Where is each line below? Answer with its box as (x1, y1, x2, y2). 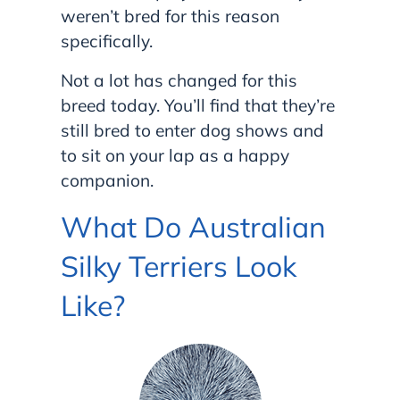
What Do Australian (61, 208, 326, 245)
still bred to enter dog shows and (61, 119, 324, 141)
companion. (61, 169, 154, 191)
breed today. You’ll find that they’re (61, 94, 335, 116)
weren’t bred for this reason (61, 4, 279, 27)
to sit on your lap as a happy (61, 144, 289, 166)
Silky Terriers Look (61, 247, 296, 284)
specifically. (61, 29, 153, 52)
